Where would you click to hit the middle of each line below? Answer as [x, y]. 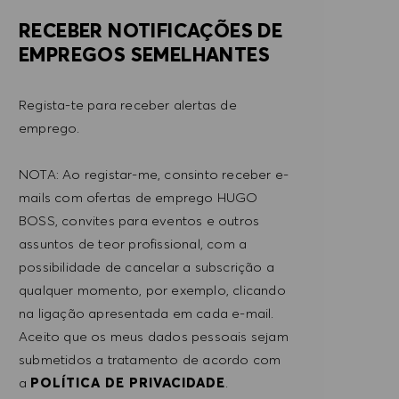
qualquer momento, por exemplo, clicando [152, 289]
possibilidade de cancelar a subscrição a [147, 266]
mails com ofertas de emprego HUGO [138, 197]
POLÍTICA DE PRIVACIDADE [128, 382]
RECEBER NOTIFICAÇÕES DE [151, 30]
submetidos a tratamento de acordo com [150, 359]
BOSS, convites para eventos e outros [139, 220]
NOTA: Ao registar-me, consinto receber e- [154, 174]
